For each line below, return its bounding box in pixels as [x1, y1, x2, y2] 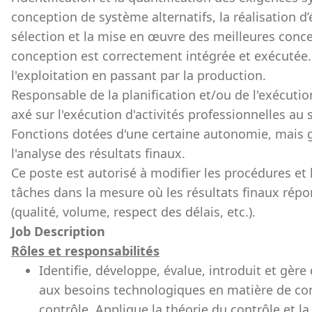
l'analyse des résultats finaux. [11, 145, 185, 162]
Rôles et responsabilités [11, 242, 159, 259]
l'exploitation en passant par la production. [11, 67, 266, 84]
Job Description [11, 223, 105, 240]
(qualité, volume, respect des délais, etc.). [11, 203, 256, 220]
